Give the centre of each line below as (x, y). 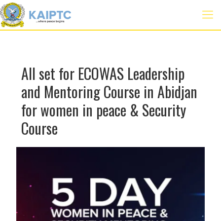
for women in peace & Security (104, 110)
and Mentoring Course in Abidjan (109, 92)
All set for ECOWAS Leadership (103, 73)
